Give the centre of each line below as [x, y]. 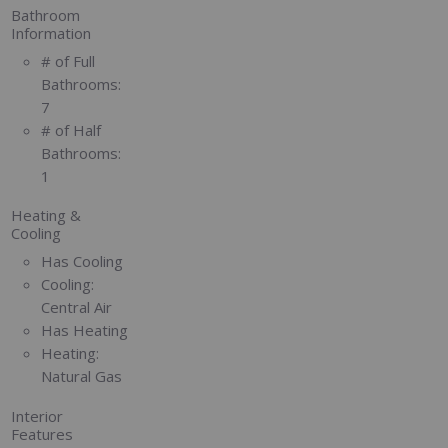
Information [51, 33]
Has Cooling [82, 260]
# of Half [71, 129]
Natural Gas [82, 375]
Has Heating [85, 329]
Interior [37, 415]
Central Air [77, 306]
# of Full [68, 60]
